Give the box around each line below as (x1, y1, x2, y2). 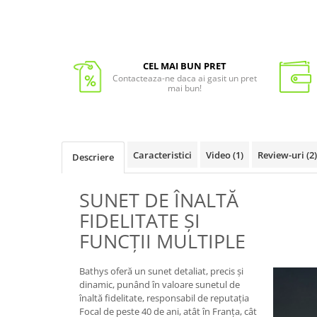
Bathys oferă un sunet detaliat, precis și (79, 265, 243, 277)
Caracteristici (133, 149, 192, 161)
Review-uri (258, 149, 306, 161)
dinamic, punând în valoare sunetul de (79, 278, 240, 291)
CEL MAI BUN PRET (142, 59, 226, 72)
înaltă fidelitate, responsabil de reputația (79, 292, 249, 304)
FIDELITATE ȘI (79, 207, 200, 234)
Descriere (72, 151, 114, 163)
